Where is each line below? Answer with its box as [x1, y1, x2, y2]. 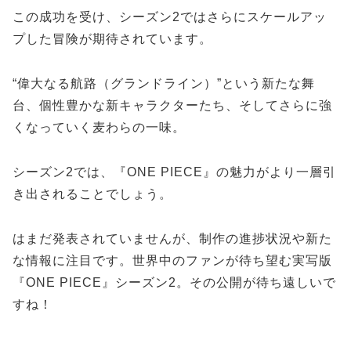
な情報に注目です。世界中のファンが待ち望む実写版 [13, 253, 332, 267]
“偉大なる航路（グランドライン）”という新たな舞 [13, 77, 315, 91]
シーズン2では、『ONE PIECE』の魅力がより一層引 [13, 165, 336, 179]
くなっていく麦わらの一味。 [13, 121, 186, 135]
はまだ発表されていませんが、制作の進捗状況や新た [13, 231, 332, 245]
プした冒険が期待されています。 [13, 32, 212, 46]
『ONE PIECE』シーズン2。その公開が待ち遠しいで [13, 275, 336, 289]
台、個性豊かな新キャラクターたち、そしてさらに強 [13, 99, 332, 113]
